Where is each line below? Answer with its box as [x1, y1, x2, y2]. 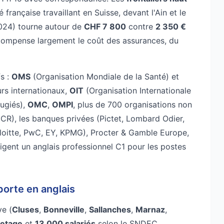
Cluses [12, 204, 39, 214]
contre [126, 21, 155, 31]
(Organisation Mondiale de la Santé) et [30, 71, 179, 81]
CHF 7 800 [84, 21, 126, 31]
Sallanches [89, 204, 131, 214]
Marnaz [135, 204, 165, 214]
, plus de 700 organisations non [73, 99, 192, 109]
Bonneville [43, 204, 84, 214]
